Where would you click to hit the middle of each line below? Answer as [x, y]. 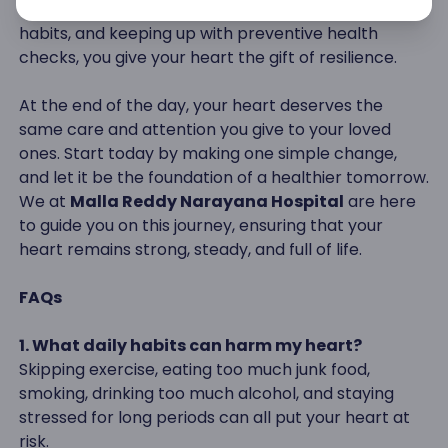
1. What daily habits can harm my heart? [190, 346]
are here [379, 202]
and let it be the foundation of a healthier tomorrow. [223, 178]
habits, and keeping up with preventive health [198, 34]
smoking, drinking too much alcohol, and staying [206, 394]
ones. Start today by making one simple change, [207, 154]
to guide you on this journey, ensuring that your [200, 226]
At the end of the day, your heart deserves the [200, 106]
